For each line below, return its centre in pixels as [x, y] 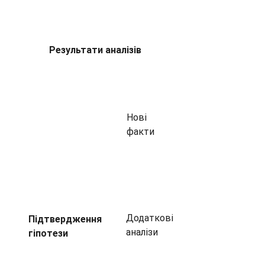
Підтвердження [65, 219]
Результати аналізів [95, 50]
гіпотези [48, 233]
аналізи [142, 232]
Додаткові [150, 218]
